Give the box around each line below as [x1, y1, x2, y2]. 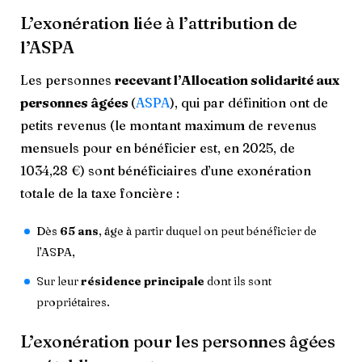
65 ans [60, 223, 99, 238]
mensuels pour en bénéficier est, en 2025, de [20, 139, 295, 156]
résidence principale [81, 273, 204, 288]
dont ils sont [204, 273, 271, 288]
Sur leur [36, 273, 81, 288]
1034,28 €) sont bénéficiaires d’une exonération [20, 162, 311, 179]
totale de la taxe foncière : [20, 184, 179, 201]
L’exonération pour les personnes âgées [20, 330, 335, 351]
